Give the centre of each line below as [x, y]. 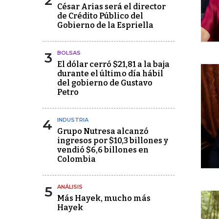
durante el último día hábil [110, 74]
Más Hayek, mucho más [104, 198]
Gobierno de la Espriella [105, 25]
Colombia [77, 159]
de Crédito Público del [100, 16]
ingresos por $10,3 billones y [113, 141]
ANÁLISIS [70, 187]
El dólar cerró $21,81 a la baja [113, 64]
